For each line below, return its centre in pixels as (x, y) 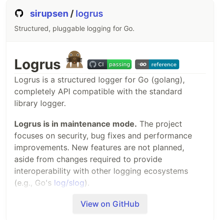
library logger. (40, 103)
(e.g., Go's (34, 183)
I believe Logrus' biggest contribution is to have (103, 204)
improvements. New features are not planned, (99, 148)
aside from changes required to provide (88, 159)
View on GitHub (110, 204)
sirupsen (50, 14)
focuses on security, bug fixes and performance (103, 136)
